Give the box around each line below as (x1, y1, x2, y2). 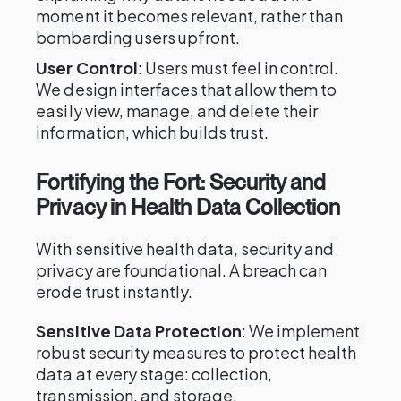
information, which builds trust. (36, 122, 269, 142)
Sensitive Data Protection (36, 320, 243, 341)
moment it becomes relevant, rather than (36, 5, 344, 26)
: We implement (242, 320, 361, 341)
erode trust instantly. (36, 281, 192, 302)
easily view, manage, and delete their (36, 100, 319, 121)
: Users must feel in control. (137, 57, 339, 78)
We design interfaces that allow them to (36, 79, 337, 99)
